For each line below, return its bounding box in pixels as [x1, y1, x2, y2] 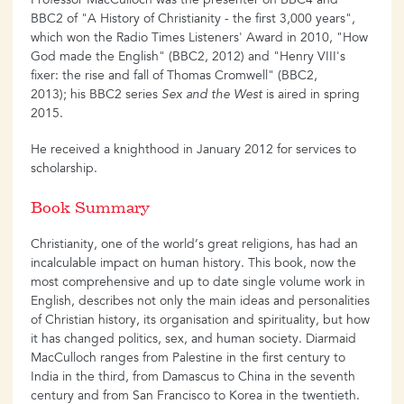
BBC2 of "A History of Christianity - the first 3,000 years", [31, 14, 355, 26]
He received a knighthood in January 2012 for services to [31, 144, 356, 157]
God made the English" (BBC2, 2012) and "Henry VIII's [31, 51, 345, 64]
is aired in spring [262, 89, 360, 102]
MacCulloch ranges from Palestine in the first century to [31, 352, 345, 365]
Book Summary [31, 200, 150, 216]
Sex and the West [161, 89, 262, 102]
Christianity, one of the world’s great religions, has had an [31, 238, 358, 252]
